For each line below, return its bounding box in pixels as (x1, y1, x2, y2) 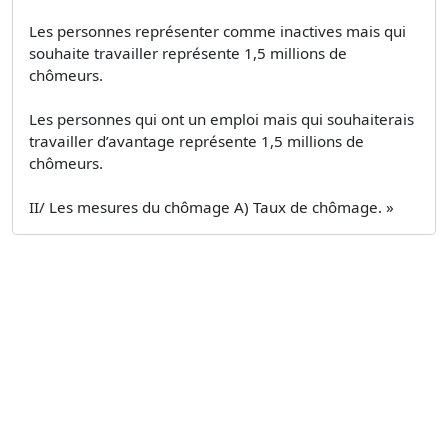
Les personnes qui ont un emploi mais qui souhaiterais (29, 108, 414, 129)
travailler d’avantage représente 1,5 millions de (29, 130, 364, 151)
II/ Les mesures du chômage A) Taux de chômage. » (29, 196, 394, 217)
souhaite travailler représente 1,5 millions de (29, 42, 347, 63)
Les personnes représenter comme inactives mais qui (29, 20, 406, 41)
